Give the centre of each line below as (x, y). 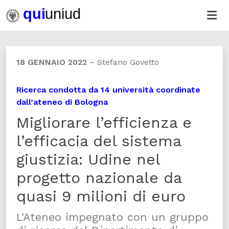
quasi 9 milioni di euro (101, 196)
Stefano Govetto (128, 62)
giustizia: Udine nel (88, 159)
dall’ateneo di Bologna (62, 102)
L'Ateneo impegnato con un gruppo (112, 217)
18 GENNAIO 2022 (52, 62)
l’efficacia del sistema (99, 141)
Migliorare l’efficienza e (104, 122)
